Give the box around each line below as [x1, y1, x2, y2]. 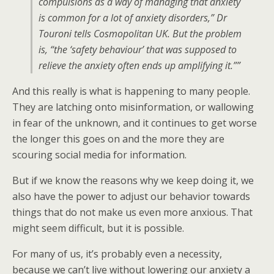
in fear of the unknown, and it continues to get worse [12, 116, 257, 130]
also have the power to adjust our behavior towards [12, 190, 250, 203]
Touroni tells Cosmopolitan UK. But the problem [39, 27, 242, 40]
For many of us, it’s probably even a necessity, [12, 247, 222, 261]
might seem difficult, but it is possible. [12, 221, 184, 235]
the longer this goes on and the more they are [12, 132, 224, 146]
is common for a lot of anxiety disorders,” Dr [39, 11, 227, 24]
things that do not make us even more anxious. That [12, 206, 253, 219]
